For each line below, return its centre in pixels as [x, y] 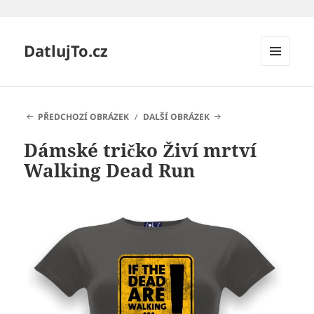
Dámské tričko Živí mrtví [141, 150]
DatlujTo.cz [66, 51]
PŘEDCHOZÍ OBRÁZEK [83, 117]
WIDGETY [281, 95]
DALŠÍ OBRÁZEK [177, 117]
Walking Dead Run [110, 171]
